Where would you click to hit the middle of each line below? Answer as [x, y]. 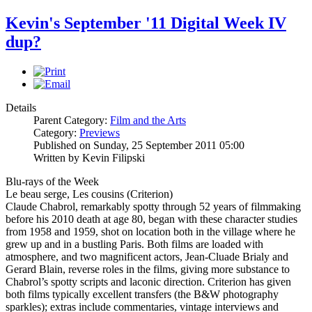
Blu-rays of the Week [52, 182]
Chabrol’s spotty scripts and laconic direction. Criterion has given [148, 282]
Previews [100, 133]
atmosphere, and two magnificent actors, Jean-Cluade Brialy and [147, 257]
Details [21, 108]
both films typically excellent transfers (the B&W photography [142, 295]
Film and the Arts [148, 120]
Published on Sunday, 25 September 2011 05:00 [139, 146]
